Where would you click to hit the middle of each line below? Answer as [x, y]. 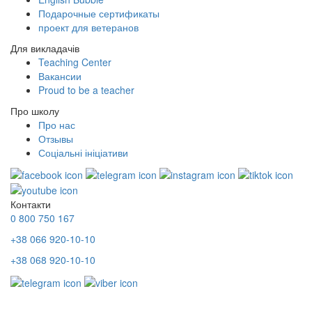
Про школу [35, 110]
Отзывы [56, 138]
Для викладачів [45, 48]
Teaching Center [75, 62]
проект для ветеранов [88, 27]
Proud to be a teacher [86, 89]
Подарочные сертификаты [99, 13]
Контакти [31, 204]
